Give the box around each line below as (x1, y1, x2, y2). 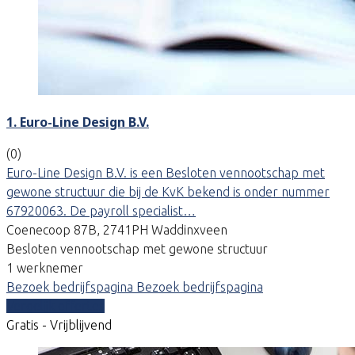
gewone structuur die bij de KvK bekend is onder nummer (6, 184, 330, 199)
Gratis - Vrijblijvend (6, 317, 112, 332)
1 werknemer (6, 260, 83, 275)
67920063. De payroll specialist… (6, 203, 196, 218)
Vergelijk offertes (6, 298, 105, 313)
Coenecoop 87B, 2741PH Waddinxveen (6, 222, 227, 237)
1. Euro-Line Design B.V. (6, 113, 149, 131)
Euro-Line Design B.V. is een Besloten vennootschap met (6, 165, 325, 180)
